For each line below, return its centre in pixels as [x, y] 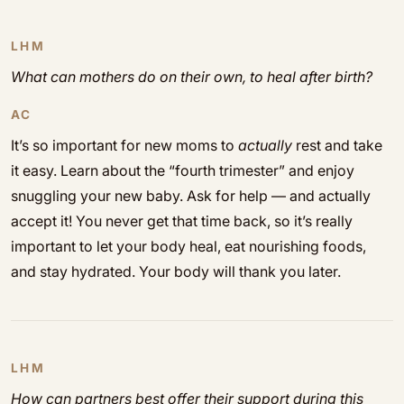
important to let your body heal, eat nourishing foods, [188, 246]
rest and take [337, 145]
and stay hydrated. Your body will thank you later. [176, 271]
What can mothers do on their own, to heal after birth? [192, 77]
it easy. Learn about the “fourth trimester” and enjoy [183, 170]
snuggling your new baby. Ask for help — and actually [191, 196]
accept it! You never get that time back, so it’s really [182, 221]
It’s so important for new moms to [123, 145]
